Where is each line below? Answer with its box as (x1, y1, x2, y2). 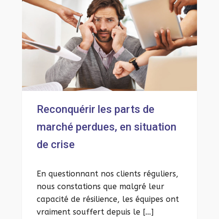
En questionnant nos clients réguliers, (37, 169, 178, 178)
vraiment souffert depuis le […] (37, 207, 153, 217)
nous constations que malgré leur (37, 181, 164, 191)
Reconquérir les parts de (37, 103, 154, 115)
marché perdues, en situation (37, 120, 176, 133)
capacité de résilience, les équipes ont (37, 194, 179, 204)
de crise (37, 138, 75, 151)
